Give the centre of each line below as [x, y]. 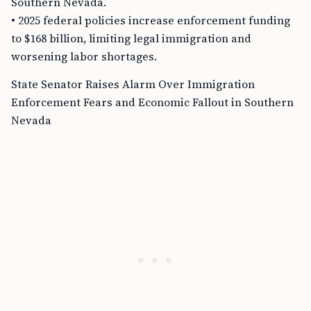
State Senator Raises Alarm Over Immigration [133, 84]
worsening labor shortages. [84, 56]
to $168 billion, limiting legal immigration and [131, 38]
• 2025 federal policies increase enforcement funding [151, 20]
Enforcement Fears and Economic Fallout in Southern [152, 102]
